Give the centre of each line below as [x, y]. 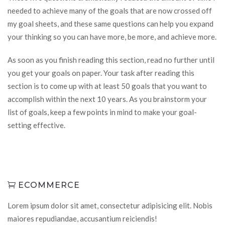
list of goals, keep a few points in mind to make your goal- [102, 112]
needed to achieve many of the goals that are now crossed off [110, 11]
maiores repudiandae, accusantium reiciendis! [82, 218]
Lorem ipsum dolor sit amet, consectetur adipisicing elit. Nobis [110, 205]
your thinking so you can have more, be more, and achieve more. [112, 37]
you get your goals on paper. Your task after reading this [101, 73]
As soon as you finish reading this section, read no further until [111, 60]
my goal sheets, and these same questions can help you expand [110, 24]
